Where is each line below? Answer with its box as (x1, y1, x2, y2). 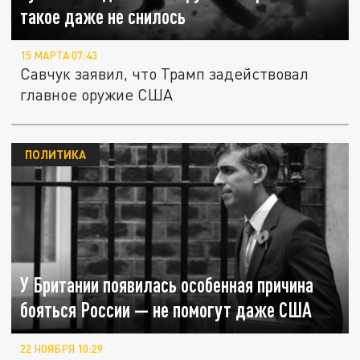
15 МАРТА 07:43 (20, 49, 98, 63)
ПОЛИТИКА (24, 147, 86, 162)
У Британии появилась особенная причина (20, 273, 314, 297)
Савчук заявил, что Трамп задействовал (20, 64, 309, 84)
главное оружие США (20, 85, 174, 104)
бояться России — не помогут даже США (20, 298, 313, 322)
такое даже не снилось (20, 5, 186, 29)
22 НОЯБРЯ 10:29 (20, 342, 104, 356)
